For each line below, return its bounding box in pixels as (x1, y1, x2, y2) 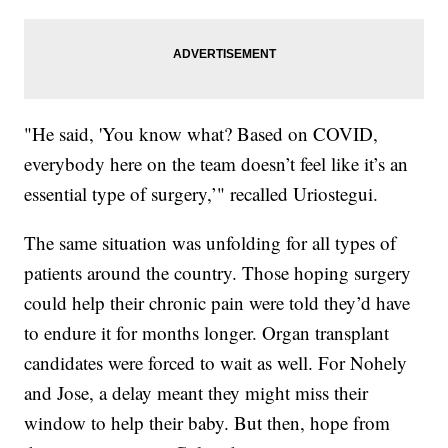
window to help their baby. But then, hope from (24, 410, 391, 436)
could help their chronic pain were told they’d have (24, 290, 411, 316)
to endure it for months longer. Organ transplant (24, 320, 390, 346)
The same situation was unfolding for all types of (24, 230, 397, 256)
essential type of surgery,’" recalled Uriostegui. (24, 181, 379, 207)
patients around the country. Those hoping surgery (24, 260, 412, 286)
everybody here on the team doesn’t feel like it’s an (24, 151, 409, 177)
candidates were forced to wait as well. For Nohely (24, 350, 408, 376)
